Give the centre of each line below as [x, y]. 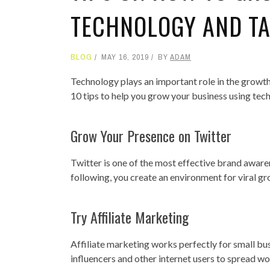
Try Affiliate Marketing [130, 217]
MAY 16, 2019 [125, 57]
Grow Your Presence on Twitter [151, 136]
